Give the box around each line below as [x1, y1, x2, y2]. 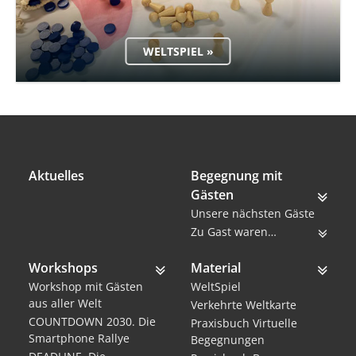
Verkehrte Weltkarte [191, 297, 296, 313]
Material [191, 259, 241, 277]
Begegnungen [191, 332, 265, 348]
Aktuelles [29, 167, 84, 185]
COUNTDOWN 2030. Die [29, 314, 156, 330]
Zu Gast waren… [191, 224, 277, 240]
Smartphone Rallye [29, 331, 130, 346]
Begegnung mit [191, 167, 282, 185]
